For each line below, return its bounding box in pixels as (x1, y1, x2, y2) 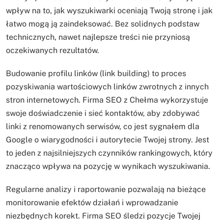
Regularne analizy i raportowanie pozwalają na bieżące (6, 184, 206, 194)
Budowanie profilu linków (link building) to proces (6, 68, 186, 78)
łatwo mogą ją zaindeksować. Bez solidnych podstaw (6, 19, 199, 28)
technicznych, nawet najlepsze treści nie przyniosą (6, 32, 190, 42)
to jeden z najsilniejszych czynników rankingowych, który (6, 148, 213, 158)
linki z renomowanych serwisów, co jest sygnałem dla (6, 121, 199, 131)
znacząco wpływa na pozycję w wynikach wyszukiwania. (6, 161, 210, 171)
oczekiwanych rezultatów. (6, 45, 99, 55)
